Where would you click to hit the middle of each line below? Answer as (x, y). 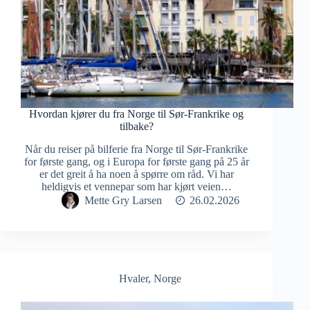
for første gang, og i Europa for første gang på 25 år (136, 162)
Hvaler (134, 279)
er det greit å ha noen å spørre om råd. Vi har (136, 174)
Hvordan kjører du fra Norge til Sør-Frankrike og (137, 114)
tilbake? (136, 127)
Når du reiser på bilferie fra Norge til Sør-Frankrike (137, 149)
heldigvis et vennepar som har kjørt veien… (136, 187)
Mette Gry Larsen (123, 201)
